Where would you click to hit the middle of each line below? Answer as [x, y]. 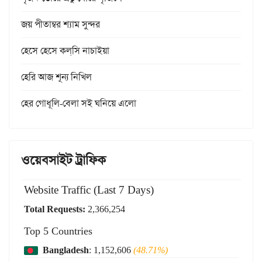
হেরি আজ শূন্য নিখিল [56, 77]
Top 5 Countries [58, 231]
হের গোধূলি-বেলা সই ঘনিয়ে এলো [79, 104]
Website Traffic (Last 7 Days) [89, 190]
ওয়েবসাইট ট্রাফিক [63, 161]
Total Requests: [55, 209]
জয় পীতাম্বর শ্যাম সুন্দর [61, 25]
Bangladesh [66, 250]
